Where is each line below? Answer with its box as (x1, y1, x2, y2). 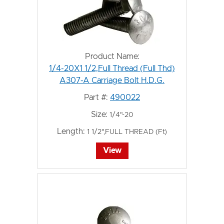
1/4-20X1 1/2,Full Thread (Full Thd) (49, 64, 175, 72)
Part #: (84, 93, 108, 101)
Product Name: (84, 52, 139, 60)
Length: (57, 127, 85, 135)
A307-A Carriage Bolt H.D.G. (59, 76, 164, 84)
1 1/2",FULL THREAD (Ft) (87, 128, 167, 135)
